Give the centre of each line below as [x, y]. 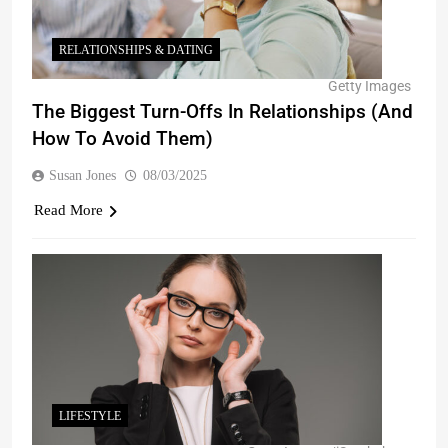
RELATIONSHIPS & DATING [136, 50]
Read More [68, 210]
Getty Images [369, 86]
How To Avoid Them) [122, 138]
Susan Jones [82, 175]
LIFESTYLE [90, 416]
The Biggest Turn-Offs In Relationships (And [222, 111]
